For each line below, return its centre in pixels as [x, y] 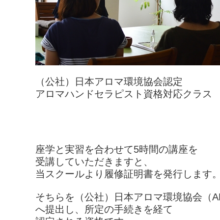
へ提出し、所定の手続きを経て [104, 209]
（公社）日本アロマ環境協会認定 [109, 82]
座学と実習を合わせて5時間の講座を [117, 149]
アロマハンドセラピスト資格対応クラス [124, 94]
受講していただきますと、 [94, 162]
